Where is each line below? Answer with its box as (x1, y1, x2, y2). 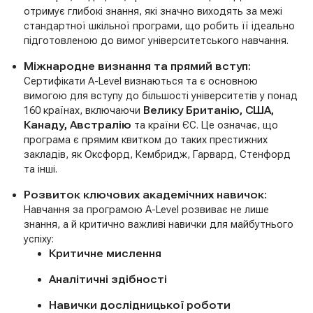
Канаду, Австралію (23, 119, 131, 132)
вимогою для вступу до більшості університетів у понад (23, 89, 298, 103)
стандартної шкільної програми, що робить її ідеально (23, 20, 295, 33)
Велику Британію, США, (143, 104, 274, 117)
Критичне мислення (48, 247, 161, 261)
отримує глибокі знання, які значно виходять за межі (23, 5, 282, 18)
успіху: (23, 233, 54, 246)
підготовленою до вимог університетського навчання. (23, 34, 289, 48)
